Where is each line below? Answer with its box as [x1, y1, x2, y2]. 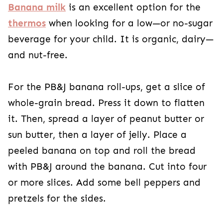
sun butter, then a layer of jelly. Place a [8, 129, 187, 141]
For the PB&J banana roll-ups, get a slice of [8, 82, 205, 93]
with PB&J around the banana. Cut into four [8, 161, 207, 173]
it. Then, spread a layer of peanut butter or [8, 113, 204, 125]
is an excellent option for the [66, 2, 201, 13]
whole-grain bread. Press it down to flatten [8, 98, 205, 109]
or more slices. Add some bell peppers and [8, 177, 201, 189]
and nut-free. [8, 50, 68, 61]
